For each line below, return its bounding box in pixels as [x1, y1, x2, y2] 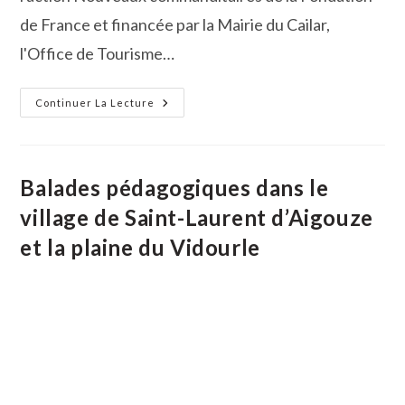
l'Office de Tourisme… [20, 42, 175, 63]
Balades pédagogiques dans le [20, 174, 329, 201]
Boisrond [154, 107, 212, 123]
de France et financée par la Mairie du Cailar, [20, 14, 331, 34]
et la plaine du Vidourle [20, 233, 260, 260]
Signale [154, 119, 202, 136]
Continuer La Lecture [35, 96, 155, 108]
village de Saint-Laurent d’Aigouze [20, 203, 373, 231]
